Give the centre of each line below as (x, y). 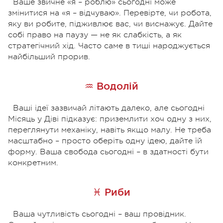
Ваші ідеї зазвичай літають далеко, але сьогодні (109, 108)
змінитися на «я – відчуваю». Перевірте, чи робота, (110, 13)
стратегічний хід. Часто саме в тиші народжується (109, 46)
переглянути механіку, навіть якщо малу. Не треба (110, 130)
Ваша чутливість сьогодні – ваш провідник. (100, 214)
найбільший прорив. (49, 56)
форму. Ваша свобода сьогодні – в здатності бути (108, 152)
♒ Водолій (111, 86)
